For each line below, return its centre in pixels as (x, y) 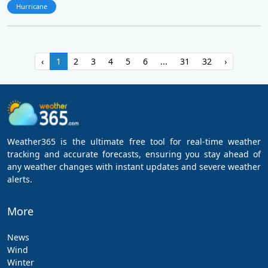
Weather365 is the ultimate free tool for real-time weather (134, 141)
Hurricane (32, 6)
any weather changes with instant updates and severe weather (134, 167)
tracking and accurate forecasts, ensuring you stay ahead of (134, 154)
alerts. (20, 179)
